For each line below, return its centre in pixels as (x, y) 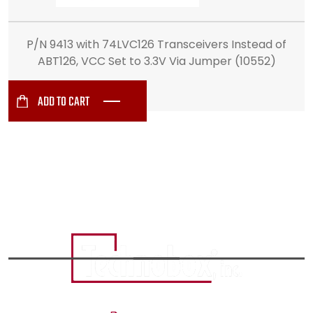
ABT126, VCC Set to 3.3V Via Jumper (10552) (156, 61)
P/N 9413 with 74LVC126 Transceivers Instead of (156, 44)
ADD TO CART (64, 102)
